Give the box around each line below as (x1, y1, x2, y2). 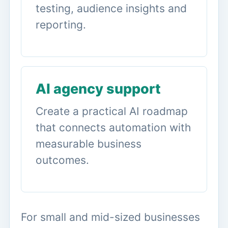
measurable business (36, 137, 141, 150)
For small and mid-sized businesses (21, 210, 200, 223)
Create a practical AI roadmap (36, 104, 188, 118)
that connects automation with (36, 121, 191, 134)
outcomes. (36, 153, 89, 166)
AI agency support (36, 80, 161, 97)
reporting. (36, 18, 86, 31)
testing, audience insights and (36, 2, 187, 15)
